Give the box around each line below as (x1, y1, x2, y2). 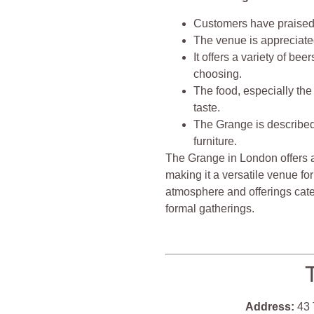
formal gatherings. (165, 202, 255, 214)
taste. (193, 101, 221, 114)
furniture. (193, 135, 238, 147)
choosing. (193, 67, 243, 80)
